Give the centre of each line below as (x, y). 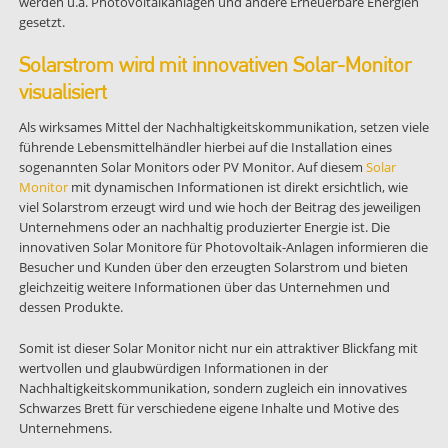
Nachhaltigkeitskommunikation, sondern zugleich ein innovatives (212, 387)
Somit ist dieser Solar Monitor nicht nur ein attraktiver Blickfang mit (218, 347)
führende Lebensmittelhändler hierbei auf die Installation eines (205, 146)
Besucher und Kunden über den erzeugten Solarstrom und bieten (213, 266)
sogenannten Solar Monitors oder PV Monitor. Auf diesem (192, 166)
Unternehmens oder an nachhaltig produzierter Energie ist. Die (204, 226)
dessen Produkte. (70, 306)
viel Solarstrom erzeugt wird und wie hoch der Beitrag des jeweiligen (219, 206)
